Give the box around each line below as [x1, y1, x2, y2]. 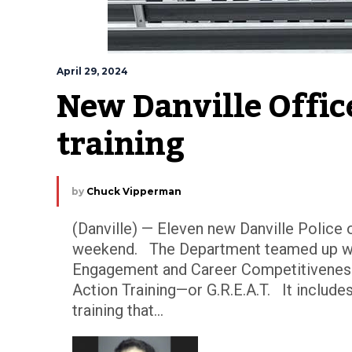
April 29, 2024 [57, 65, 128, 77]
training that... [72, 301, 163, 320]
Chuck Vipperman [86, 185, 181, 197]
